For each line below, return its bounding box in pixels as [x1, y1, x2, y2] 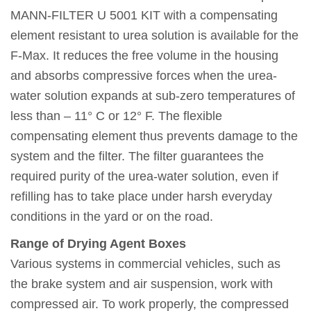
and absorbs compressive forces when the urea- [10, 68, 277, 83]
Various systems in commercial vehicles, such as [10, 257, 280, 271]
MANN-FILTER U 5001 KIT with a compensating [10, 8, 278, 22]
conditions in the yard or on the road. [10, 209, 213, 224]
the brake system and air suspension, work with [10, 277, 273, 292]
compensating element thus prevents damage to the [10, 128, 298, 143]
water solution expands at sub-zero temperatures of [10, 88, 295, 103]
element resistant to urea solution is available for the [10, 28, 299, 42]
